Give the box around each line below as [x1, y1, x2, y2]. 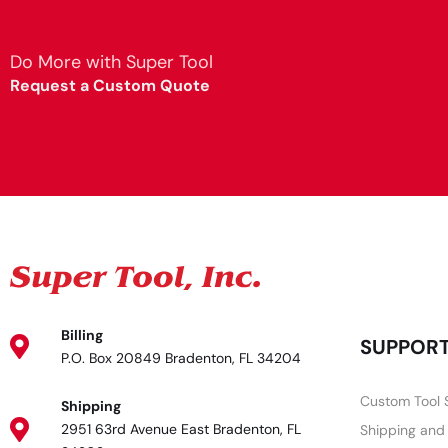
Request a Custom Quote [10, 75, 210, 97]
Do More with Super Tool [10, 50, 213, 75]
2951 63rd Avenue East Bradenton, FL [61, 419, 302, 438]
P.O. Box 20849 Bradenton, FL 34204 [61, 348, 302, 367]
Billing [61, 325, 104, 344]
